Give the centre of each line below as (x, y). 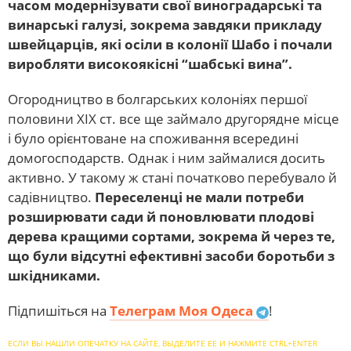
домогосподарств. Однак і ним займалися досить (166, 158)
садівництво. (51, 197)
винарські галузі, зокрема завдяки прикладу (165, 25)
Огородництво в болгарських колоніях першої (157, 100)
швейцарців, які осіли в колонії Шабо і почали (170, 45)
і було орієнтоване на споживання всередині (153, 139)
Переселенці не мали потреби (199, 197)
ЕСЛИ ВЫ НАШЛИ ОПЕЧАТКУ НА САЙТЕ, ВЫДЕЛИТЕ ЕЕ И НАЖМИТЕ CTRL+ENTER (163, 344)
